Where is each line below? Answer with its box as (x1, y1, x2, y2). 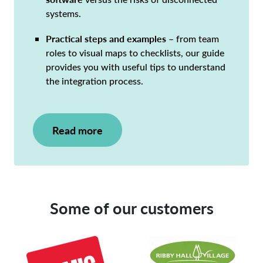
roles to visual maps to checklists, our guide (46, 46, 225, 59)
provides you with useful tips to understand (46, 60, 226, 73)
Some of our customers (49, 197, 214, 220)
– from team (166, 32, 220, 45)
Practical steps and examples (46, 32, 167, 46)
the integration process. (46, 75, 144, 87)
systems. (46, 7, 82, 20)
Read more (52, 123, 103, 138)
